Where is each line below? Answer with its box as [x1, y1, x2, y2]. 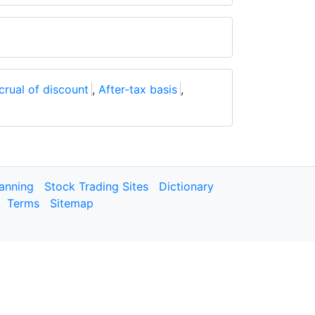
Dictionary [159, 179, 214, 193]
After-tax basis [98, 82, 177, 96]
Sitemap [50, 196, 94, 210]
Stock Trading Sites [44, 179, 148, 193]
